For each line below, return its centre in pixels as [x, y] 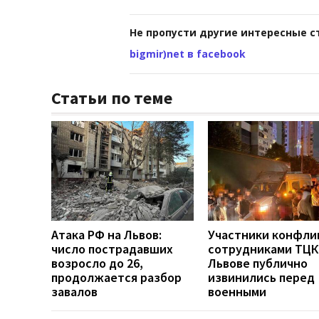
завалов [74, 291]
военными [237, 291]
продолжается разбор [116, 277]
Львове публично [258, 263]
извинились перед [261, 277]
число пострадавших [112, 249]
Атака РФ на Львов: [106, 234]
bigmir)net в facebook [188, 53]
